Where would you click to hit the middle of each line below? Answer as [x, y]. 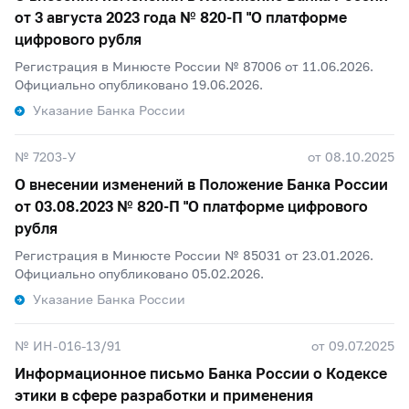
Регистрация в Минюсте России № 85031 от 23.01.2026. [194, 255]
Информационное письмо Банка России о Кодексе [201, 373]
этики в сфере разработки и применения [164, 395]
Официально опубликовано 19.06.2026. [139, 84]
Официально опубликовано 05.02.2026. [139, 273]
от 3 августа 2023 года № [107, 17]
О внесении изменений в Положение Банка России [201, 184]
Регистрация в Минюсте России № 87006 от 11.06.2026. [194, 66]
